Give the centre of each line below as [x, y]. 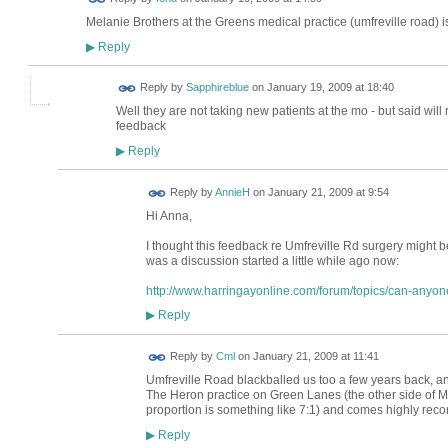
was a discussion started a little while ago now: [272, 260]
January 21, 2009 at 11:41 [315, 356]
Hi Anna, [168, 215]
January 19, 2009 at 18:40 [330, 87]
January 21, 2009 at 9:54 [328, 192]
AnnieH [232, 192]
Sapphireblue [217, 87]
